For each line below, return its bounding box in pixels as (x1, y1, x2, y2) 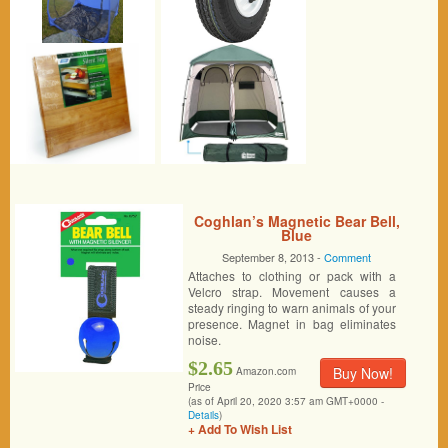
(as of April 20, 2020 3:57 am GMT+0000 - (187, 394, 384, 408)
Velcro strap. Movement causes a (187, 283, 397, 300)
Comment (324, 249, 372, 265)
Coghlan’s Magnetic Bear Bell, (193, 211, 400, 231)
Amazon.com (235, 364, 296, 378)
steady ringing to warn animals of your (187, 299, 397, 316)
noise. (187, 331, 221, 348)
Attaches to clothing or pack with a (187, 267, 397, 284)
